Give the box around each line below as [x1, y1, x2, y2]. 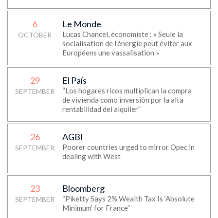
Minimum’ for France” [62, 203, 130, 212]
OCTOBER [18, 31, 52, 39]
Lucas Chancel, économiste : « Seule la [62, 30, 183, 38]
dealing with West [62, 152, 121, 161]
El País [62, 75, 87, 86]
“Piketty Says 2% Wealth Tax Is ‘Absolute [62, 194, 195, 203]
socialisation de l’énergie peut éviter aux [62, 39, 192, 48]
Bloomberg [62, 183, 105, 194]
